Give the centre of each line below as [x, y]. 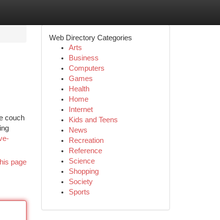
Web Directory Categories [90, 38]
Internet [81, 110]
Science [82, 161]
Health [79, 89]
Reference [85, 151]
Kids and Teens [93, 120]
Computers [86, 68]
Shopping [83, 171]
